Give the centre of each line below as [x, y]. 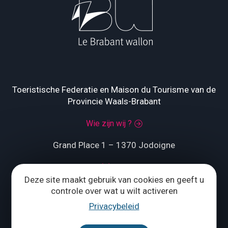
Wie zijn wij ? [109, 124]
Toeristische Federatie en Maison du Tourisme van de [114, 90]
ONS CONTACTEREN [123, 209]
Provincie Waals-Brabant [114, 102]
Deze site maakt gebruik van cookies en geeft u [114, 179]
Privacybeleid [114, 206]
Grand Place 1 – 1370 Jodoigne [114, 145]
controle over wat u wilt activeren [114, 191]
